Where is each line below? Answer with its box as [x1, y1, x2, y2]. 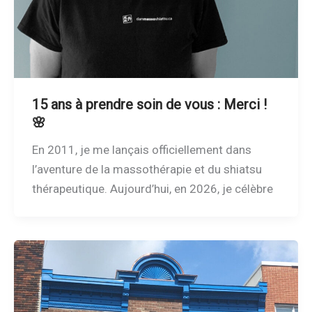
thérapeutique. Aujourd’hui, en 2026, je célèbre [31, 182, 273, 196]
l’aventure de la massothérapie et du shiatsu [31, 162, 262, 177]
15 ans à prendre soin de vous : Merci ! [31, 96, 267, 114]
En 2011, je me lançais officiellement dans [31, 143, 251, 157]
